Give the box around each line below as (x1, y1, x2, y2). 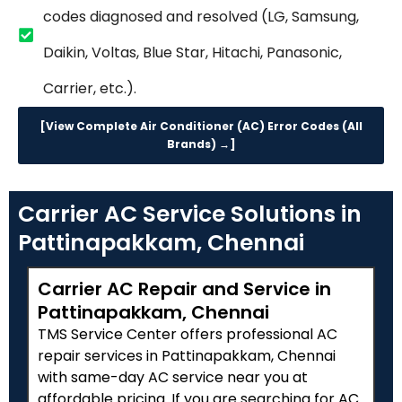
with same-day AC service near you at (38, 367, 308, 389)
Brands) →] (166, 136, 236, 153)
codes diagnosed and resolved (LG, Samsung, (42, 6, 359, 28)
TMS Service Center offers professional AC (38, 324, 337, 345)
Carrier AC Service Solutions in (18, 198, 362, 231)
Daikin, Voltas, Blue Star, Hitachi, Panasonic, (42, 42, 342, 64)
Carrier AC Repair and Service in (38, 276, 331, 302)
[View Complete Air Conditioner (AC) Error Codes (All (39, 118, 363, 135)
